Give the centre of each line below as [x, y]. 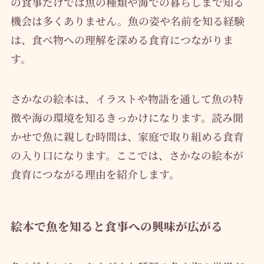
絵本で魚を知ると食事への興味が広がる [116, 226]
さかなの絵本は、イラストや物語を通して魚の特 [127, 98]
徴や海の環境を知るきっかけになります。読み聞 [127, 117]
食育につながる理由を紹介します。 [95, 174]
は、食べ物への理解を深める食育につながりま [122, 39]
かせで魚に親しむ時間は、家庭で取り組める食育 [127, 136]
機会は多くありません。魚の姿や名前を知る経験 [127, 20]
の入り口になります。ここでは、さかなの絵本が [127, 155]
